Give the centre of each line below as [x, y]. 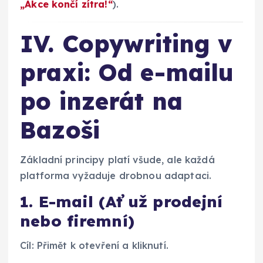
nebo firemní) [77, 221]
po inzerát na [101, 101]
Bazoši [60, 130]
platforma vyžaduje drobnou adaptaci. [116, 175]
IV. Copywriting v [127, 44]
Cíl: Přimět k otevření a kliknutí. [94, 246]
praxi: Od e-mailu [127, 73]
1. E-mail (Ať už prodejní [122, 201]
